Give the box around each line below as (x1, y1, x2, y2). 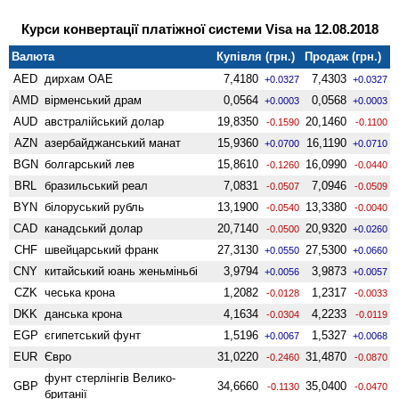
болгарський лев (45, 157, 135, 171)
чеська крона (45, 285, 116, 299)
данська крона (45, 306, 123, 321)
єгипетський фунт (45, 328, 142, 342)
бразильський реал (45, 178, 149, 192)
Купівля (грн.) (216, 49, 296, 63)
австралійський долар (45, 114, 165, 128)
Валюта (12, 49, 55, 63)
